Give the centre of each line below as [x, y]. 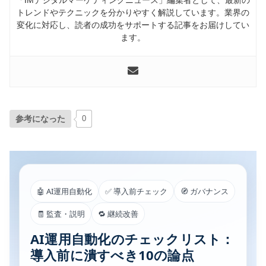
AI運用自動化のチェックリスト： [132, 239]
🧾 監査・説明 [61, 214]
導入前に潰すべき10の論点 [112, 255]
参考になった [40, 119]
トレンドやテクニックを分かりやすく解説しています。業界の [133, 12]
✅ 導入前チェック [136, 191]
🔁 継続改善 [118, 214]
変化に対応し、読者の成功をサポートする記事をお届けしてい [133, 25]
